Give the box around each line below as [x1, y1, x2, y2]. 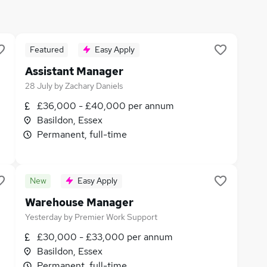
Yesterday [25, 212, 62, 222]
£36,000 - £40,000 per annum [37, 100, 174, 112]
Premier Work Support [74, 212, 157, 222]
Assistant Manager [25, 64, 123, 78]
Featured [29, 44, 64, 55]
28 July [25, 80, 52, 91]
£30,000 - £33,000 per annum [37, 231, 173, 243]
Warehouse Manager [25, 195, 133, 209]
